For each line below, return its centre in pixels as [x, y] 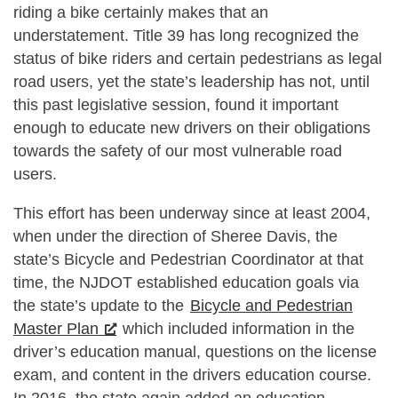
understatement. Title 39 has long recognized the [186, 36]
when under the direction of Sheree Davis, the [175, 236]
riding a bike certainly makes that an [141, 13]
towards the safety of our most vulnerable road [178, 151]
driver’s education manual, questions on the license [195, 351]
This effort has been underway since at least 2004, [192, 213]
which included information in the [236, 328]
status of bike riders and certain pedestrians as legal [198, 59]
